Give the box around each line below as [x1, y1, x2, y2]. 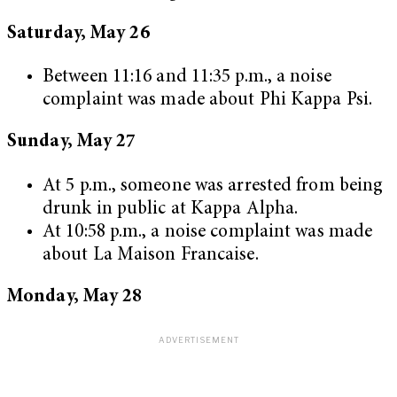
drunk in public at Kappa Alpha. [43, 199, 299, 219]
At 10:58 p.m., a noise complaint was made [43, 222, 373, 242]
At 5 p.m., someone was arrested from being [43, 176, 384, 196]
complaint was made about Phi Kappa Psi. [43, 91, 372, 111]
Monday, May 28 [7, 287, 143, 307]
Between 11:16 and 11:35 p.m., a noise [43, 68, 331, 88]
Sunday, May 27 [7, 133, 136, 152]
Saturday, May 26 [7, 24, 150, 43]
